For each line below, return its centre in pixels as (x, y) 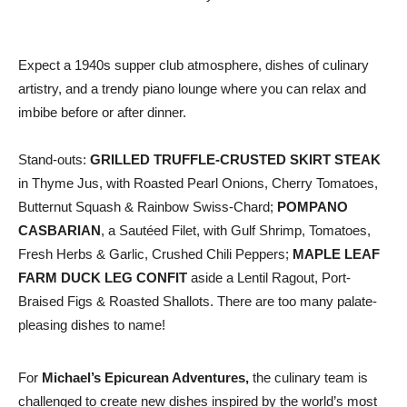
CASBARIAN (60, 230)
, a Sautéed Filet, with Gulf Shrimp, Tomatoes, (236, 230)
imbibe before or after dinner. (102, 112)
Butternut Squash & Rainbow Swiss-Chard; (148, 207)
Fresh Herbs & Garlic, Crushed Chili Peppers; (155, 254)
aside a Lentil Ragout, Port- (269, 278)
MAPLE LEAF (336, 254)
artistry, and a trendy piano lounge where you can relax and (192, 89)
